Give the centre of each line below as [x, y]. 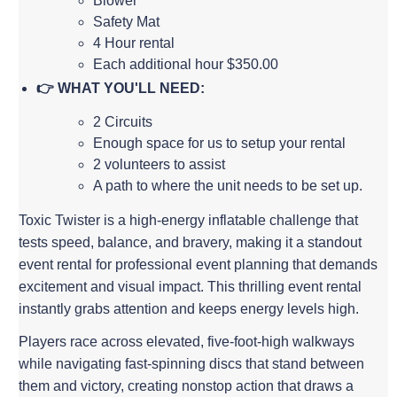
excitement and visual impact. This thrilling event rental [191, 286]
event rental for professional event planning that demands [198, 264]
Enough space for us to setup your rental [220, 143]
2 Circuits [123, 121]
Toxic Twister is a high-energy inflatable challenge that [189, 220]
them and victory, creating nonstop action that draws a [187, 385]
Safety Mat [127, 21]
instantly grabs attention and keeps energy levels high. [189, 308]
